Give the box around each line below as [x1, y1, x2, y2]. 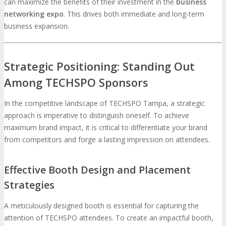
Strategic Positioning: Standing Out [4, 58, 195, 74]
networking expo [4, 9, 64, 19]
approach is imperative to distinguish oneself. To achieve [4, 110, 189, 120]
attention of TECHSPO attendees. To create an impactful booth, [4, 213, 213, 223]
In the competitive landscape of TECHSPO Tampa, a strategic [4, 98, 205, 108]
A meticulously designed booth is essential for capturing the [4, 201, 199, 211]
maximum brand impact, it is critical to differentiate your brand [4, 122, 207, 132]
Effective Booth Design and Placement [4, 163, 191, 177]
